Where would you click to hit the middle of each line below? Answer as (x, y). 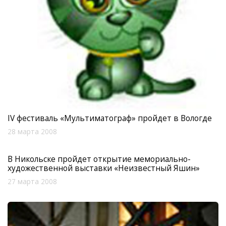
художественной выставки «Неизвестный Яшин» (104, 168)
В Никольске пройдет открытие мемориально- (99, 159)
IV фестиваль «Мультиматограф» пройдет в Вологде (110, 118)
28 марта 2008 (32, 132)
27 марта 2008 (32, 182)
